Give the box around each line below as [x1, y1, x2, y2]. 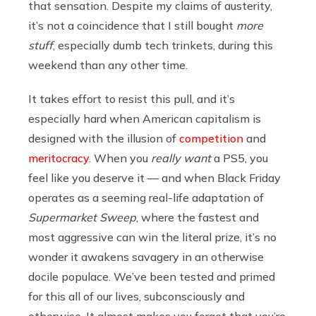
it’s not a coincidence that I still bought [28, 18, 236, 32]
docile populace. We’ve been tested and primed [28, 269, 275, 284]
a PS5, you [211, 150, 268, 165]
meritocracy [28, 150, 89, 165]
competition [179, 130, 243, 145]
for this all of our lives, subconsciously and [28, 288, 245, 303]
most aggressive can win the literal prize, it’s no [28, 229, 276, 244]
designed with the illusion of [28, 130, 179, 145]
